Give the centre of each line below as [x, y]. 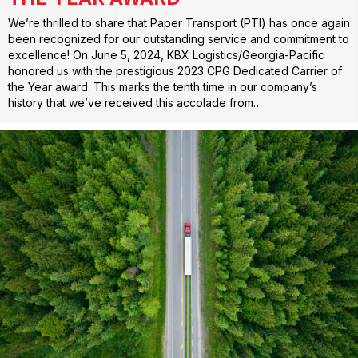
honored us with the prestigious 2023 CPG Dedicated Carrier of [175, 70]
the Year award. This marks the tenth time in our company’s [163, 86]
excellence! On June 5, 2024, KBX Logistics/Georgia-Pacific [166, 54]
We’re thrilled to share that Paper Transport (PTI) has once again [179, 22]
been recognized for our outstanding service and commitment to [179, 38]
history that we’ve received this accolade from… [135, 102]
